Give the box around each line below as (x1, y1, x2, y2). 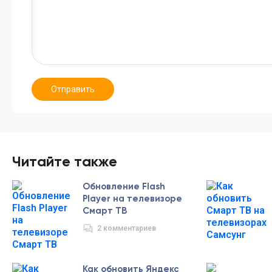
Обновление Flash (83, 181, 165, 192)
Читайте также (12, 152, 117, 171)
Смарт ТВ (83, 205, 127, 217)
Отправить (51, 84, 95, 95)
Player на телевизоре (83, 193, 182, 205)
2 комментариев (97, 224, 156, 233)
